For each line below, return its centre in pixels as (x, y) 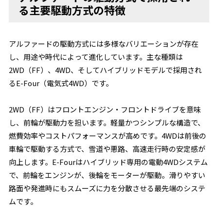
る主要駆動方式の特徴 (72, 10)
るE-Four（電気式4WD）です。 (61, 83)
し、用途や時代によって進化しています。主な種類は (96, 57)
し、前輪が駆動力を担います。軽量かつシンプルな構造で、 (107, 122)
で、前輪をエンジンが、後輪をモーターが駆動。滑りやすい (107, 175)
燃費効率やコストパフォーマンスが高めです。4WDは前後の (108, 136)
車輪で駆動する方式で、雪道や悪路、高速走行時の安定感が (107, 149)
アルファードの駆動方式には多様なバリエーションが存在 (104, 44)
